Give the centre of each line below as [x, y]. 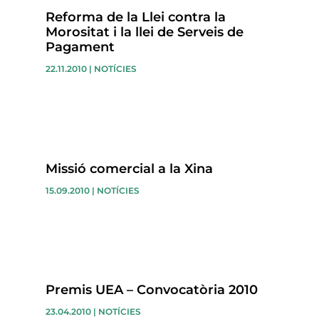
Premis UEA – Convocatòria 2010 [151, 290]
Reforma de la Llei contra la [135, 17]
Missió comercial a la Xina [129, 168]
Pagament [80, 47]
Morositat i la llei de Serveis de [144, 32]
